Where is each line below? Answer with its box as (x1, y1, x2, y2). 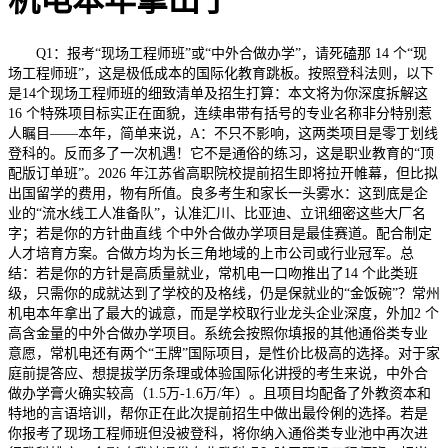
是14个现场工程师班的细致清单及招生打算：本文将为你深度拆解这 (8, 85, 428, 101)
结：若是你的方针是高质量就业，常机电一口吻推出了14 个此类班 (8, 265, 418, 281)
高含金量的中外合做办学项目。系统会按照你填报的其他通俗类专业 (8, 325, 428, 341)
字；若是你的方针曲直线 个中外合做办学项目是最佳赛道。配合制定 (8, 225, 432, 241)
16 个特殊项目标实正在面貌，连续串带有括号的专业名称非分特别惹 (8, 105, 432, 121)
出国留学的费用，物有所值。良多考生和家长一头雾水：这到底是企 (8, 185, 428, 201)
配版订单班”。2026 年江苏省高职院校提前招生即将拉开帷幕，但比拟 (8, 165, 438, 181)
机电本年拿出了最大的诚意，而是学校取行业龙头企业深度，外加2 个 (8, 305, 439, 321)
